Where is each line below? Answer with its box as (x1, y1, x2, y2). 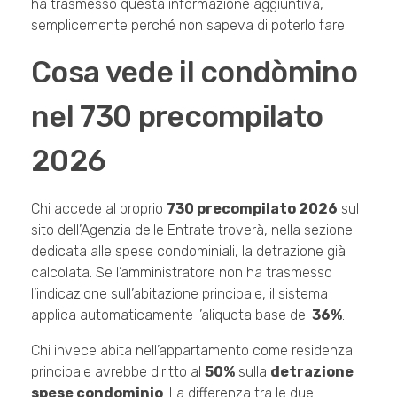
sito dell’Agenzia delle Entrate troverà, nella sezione (31, 221, 353, 238)
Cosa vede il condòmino (31, 54, 358, 90)
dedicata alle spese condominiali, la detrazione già (31, 242, 346, 260)
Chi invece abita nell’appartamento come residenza (31, 341, 353, 359)
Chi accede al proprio (31, 199, 167, 217)
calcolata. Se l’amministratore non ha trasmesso (31, 263, 332, 281)
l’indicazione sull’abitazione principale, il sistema (31, 284, 328, 302)
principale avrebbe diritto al (31, 362, 205, 380)
